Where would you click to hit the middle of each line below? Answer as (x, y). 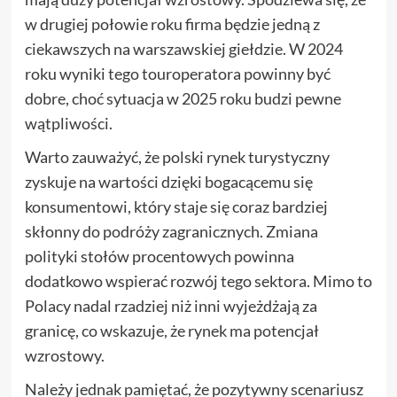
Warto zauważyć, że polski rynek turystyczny (177, 156)
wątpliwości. (68, 123)
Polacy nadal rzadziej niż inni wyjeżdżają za (171, 305)
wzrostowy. (64, 355)
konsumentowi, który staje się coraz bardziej (176, 206)
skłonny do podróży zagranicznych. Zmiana (171, 231)
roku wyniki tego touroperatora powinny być (177, 73)
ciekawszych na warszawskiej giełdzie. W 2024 (183, 48)
